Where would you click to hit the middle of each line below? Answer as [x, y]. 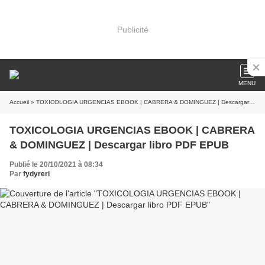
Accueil [19, 102]
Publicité [132, 29]
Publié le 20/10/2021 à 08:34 [56, 164]
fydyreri [36, 174]
